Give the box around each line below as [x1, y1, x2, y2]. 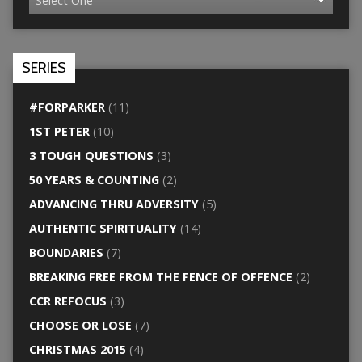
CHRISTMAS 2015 [28, 342, 126, 358]
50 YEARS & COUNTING [28, 172, 159, 188]
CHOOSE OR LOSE [28, 318, 132, 334]
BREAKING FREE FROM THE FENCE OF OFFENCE [28, 269, 293, 285]
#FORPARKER [28, 99, 105, 116]
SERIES [21, 59, 66, 78]
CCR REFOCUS [28, 293, 107, 309]
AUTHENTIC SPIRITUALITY [28, 221, 177, 237]
